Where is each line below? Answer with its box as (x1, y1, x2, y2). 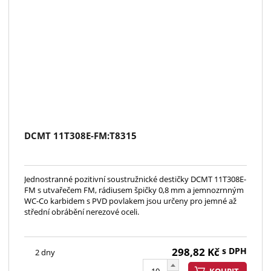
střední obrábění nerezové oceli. (24, 206, 139, 218)
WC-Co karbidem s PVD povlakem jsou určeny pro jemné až (24, 195, 237, 207)
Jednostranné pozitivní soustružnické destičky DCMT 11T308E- (24, 174, 246, 185)
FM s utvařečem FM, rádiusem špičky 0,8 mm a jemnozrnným (24, 184, 244, 196)
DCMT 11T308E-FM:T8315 (24, 129, 137, 142)
